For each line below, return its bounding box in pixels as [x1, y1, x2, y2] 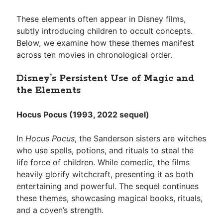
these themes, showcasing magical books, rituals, [16, 193, 203, 203]
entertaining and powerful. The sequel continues [16, 181, 199, 191]
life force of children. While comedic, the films [16, 157, 190, 167]
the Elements [16, 85, 81, 97]
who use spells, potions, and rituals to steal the [16, 145, 194, 155]
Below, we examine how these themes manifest [16, 38, 195, 48]
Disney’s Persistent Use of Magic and [16, 73, 195, 85]
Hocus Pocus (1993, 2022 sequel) [16, 110, 150, 119]
